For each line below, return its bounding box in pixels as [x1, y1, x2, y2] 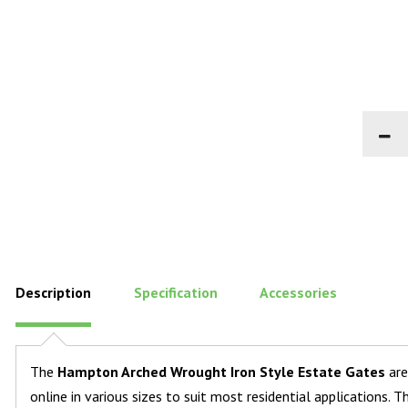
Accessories [260, 283, 338, 302]
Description [15, 283, 92, 302]
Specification [133, 283, 218, 302]
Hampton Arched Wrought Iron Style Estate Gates [57, 362, 386, 382]
